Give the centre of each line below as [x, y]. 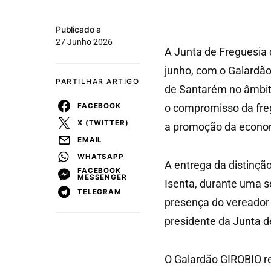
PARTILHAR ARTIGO [97, 81]
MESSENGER [102, 177]
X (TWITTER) [103, 122]
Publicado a [79, 29]
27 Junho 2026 [84, 42]
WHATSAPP [101, 156]
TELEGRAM [100, 191]
